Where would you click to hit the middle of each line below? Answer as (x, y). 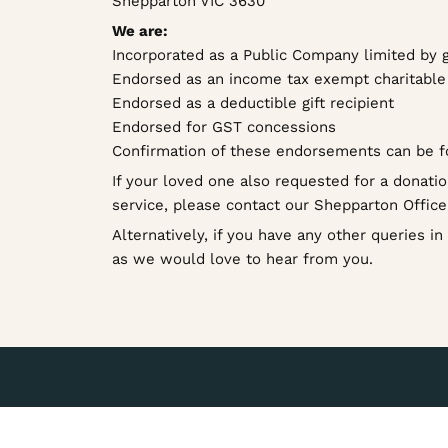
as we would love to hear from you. (242, 258)
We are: (140, 30)
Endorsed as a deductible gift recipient (253, 102)
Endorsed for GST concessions (224, 126)
